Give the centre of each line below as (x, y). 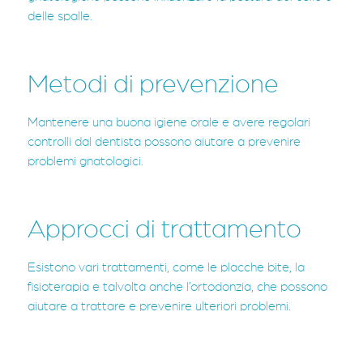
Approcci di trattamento (164, 229)
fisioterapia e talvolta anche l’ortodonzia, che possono (177, 286)
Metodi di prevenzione (153, 84)
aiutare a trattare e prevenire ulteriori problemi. (159, 306)
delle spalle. (60, 17)
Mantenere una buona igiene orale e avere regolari (169, 122)
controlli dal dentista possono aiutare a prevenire (164, 141)
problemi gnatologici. (85, 161)
